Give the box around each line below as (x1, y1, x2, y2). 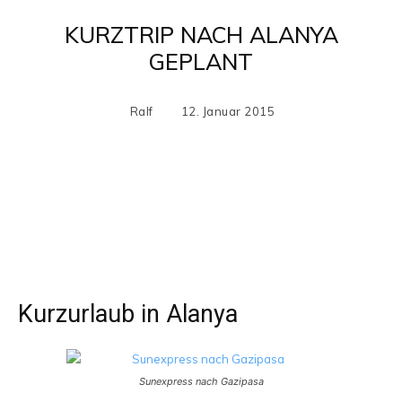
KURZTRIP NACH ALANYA (64, 21, 338, 48)
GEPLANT (149, 48, 253, 75)
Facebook (61, 191, 108, 205)
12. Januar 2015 (180, 104, 275, 118)
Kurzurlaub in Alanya (18, 300, 238, 328)
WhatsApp (351, 191, 398, 205)
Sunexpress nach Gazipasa (138, 375, 264, 388)
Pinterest (240, 191, 284, 205)
